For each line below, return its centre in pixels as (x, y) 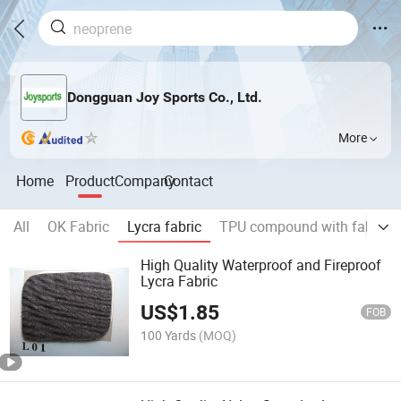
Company (145, 180)
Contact (189, 180)
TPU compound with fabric (304, 227)
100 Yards (169, 335)
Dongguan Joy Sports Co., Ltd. (164, 98)
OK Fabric (78, 227)
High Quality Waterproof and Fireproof (261, 265)
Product (90, 180)
